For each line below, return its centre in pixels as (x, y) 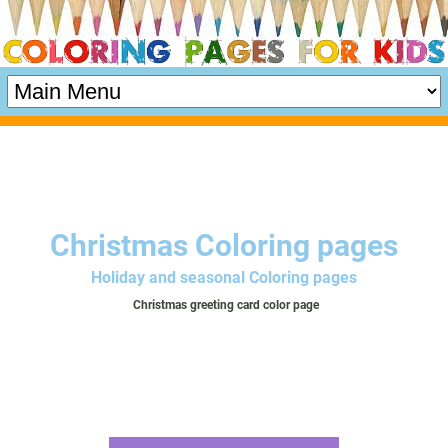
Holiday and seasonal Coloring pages (224, 277)
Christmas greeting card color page (225, 304)
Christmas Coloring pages (224, 245)
